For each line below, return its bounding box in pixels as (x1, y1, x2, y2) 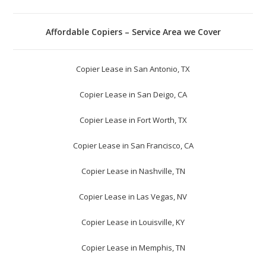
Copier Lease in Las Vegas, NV (79, 191, 187, 202)
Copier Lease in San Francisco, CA (72, 140, 194, 151)
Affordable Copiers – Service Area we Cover (45, 26, 221, 37)
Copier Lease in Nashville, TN (81, 165, 185, 176)
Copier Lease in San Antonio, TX (76, 63, 190, 74)
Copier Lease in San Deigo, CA (79, 88, 187, 100)
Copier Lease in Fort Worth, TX (79, 114, 187, 125)
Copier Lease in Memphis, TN (81, 242, 185, 253)
